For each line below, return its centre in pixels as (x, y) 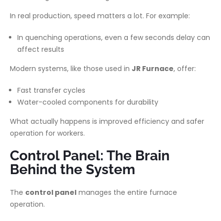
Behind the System (73, 169)
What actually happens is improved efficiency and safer (107, 121)
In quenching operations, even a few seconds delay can (114, 37)
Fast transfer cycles (51, 90)
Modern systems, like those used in (71, 69)
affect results (41, 49)
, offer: (185, 69)
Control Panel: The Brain (90, 156)
